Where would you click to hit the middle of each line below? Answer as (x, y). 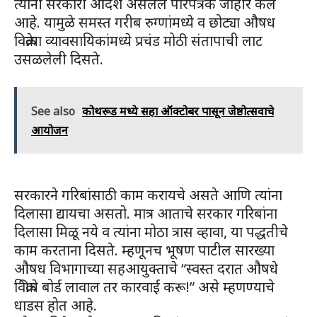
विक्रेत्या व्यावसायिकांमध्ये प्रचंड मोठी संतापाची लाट (138, 40)
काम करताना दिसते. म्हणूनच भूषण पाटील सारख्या (144, 250)
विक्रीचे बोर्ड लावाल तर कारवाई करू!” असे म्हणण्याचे (144, 287)
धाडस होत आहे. (56, 305)
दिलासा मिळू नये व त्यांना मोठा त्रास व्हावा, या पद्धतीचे (151, 231)
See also (53, 111)
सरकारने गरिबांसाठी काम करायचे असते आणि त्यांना (148, 195)
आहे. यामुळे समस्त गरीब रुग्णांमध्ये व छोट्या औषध (145, 22)
